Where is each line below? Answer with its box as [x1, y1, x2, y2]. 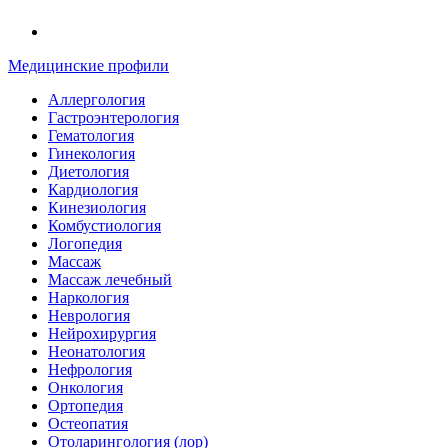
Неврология [48, 307, 130, 324]
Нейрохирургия [48, 325, 156, 342]
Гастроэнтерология [48, 109, 179, 126]
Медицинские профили [8, 57, 169, 74]
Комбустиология [48, 217, 161, 234]
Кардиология [48, 181, 138, 198]
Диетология [48, 163, 129, 180]
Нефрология [48, 361, 132, 378]
